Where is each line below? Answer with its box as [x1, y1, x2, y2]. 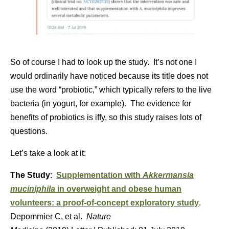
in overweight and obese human [55, 185, 181, 194]
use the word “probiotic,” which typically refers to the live [10, 85, 212, 95]
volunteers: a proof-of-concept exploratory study [10, 198, 199, 208]
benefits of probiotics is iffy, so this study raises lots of [10, 113, 201, 122]
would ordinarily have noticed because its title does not [10, 72, 208, 81]
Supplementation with [56, 171, 143, 180]
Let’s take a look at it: [10, 149, 86, 158]
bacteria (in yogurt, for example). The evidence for [10, 99, 191, 108]
